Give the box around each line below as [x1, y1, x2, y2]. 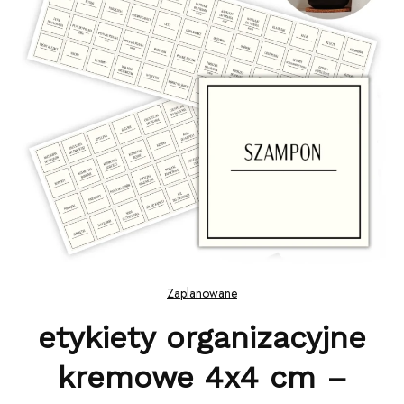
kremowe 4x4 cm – [57, 359, 347, 395]
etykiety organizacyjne [38, 319, 366, 355]
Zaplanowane [167, 284, 237, 302]
